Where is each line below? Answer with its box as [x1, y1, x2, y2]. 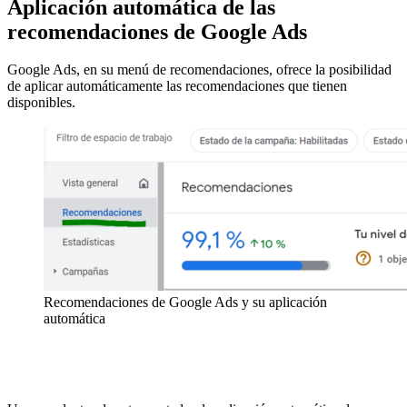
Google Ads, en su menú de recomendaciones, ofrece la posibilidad [7, 62, 392, 78]
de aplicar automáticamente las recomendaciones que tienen [7, 78, 347, 94]
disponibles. [7, 94, 75, 111]
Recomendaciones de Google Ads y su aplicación [44, 294, 327, 311]
